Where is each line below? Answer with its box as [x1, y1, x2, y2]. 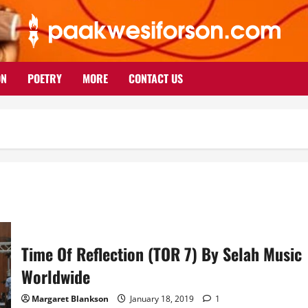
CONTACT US [129, 70, 183, 87]
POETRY [27, 70, 62, 87]
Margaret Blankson [31, 293, 109, 305]
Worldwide [21, 264, 90, 289]
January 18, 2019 [127, 293, 196, 305]
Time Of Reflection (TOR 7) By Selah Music [21, 241, 302, 267]
